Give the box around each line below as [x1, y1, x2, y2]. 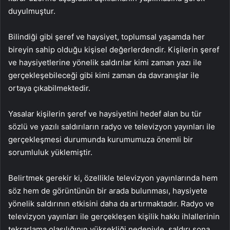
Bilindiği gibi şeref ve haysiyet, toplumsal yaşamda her [8, 32, 205, 42]
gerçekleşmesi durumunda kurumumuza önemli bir [8, 135, 193, 145]
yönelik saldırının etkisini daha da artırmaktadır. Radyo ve [8, 199, 214, 209]
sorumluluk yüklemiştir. [8, 147, 92, 158]
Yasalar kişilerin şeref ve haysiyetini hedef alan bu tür [8, 109, 202, 119]
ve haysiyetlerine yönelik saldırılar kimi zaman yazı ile [8, 57, 202, 68]
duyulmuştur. [8, 6, 55, 16]
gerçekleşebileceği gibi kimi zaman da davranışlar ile [8, 70, 199, 81]
